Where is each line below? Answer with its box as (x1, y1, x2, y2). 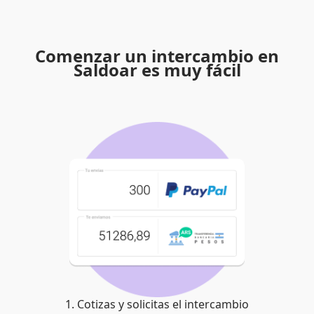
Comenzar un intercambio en (35, 43, 279, 67)
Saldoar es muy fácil (73, 57, 241, 81)
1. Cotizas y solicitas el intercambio (65, 296, 249, 312)
